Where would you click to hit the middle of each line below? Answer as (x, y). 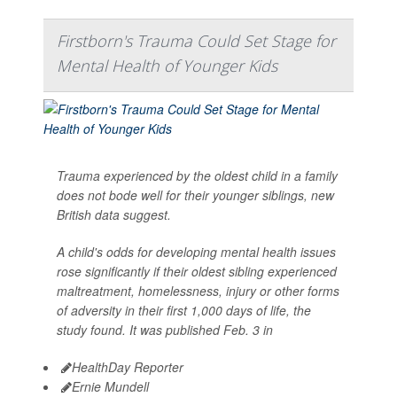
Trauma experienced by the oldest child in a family (197, 175)
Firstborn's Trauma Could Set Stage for (196, 40)
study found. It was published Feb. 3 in (165, 329)
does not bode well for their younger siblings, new (195, 195)
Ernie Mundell (110, 386)
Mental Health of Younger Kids (167, 65)
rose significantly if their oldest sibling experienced (197, 271)
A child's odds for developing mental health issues (196, 251)
